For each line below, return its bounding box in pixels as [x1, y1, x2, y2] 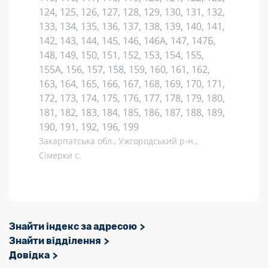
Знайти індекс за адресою [9, 221, 137, 232]
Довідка [9, 249, 50, 261]
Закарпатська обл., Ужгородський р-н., [39, 135, 197, 147]
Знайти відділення [9, 235, 101, 246]
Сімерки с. [39, 150, 81, 161]
